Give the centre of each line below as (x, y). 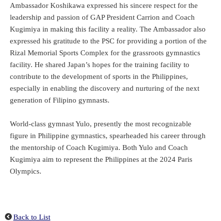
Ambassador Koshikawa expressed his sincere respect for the (104, 5)
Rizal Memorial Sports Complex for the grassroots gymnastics (105, 53)
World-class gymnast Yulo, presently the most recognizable (101, 124)
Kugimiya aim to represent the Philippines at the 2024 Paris (101, 159)
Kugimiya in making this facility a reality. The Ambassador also (108, 29)
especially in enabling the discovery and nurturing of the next (105, 88)
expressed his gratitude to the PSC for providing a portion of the (108, 41)
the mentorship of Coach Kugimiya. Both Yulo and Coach (99, 147)
